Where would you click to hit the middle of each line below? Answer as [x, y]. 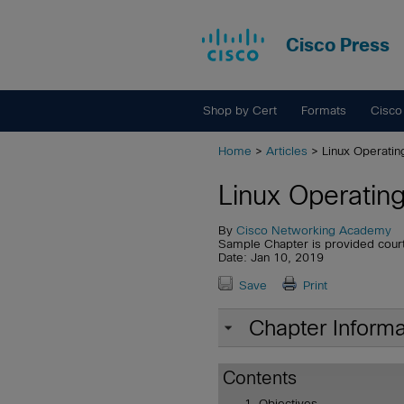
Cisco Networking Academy [314, 230]
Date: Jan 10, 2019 [271, 257]
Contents [260, 378]
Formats [323, 110]
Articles [287, 151]
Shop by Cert [240, 110]
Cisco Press [338, 45]
